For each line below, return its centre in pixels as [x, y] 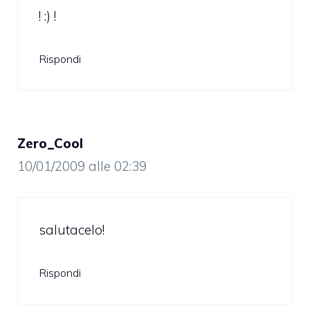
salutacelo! [72, 230]
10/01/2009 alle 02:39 [82, 166]
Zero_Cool [50, 143]
